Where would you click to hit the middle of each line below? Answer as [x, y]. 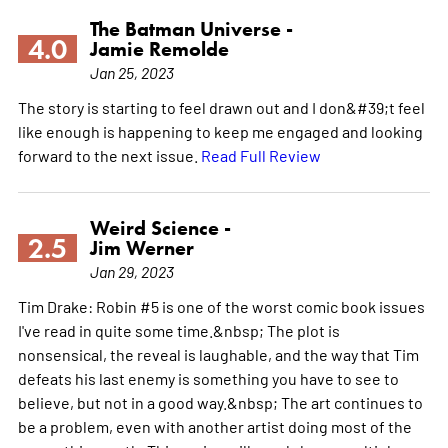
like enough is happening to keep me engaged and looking [220, 130]
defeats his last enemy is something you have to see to [208, 377]
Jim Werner [141, 247]
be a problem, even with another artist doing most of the [214, 425]
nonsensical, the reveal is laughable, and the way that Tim [218, 353]
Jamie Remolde [159, 48]
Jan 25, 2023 [131, 71]
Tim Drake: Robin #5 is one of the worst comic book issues [221, 305]
